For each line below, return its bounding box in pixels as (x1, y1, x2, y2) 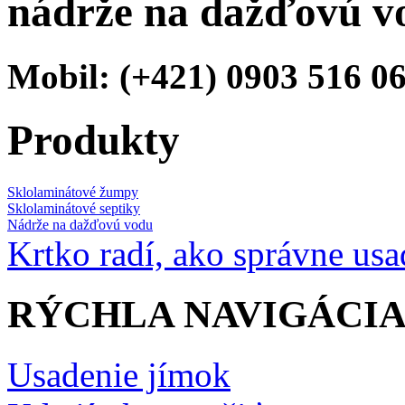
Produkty (7, 117, 180, 165)
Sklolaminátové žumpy (7, 184, 138, 200)
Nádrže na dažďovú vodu (7, 216, 153, 232)
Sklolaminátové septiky (7, 200, 140, 216)
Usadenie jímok (7, 354, 231, 394)
